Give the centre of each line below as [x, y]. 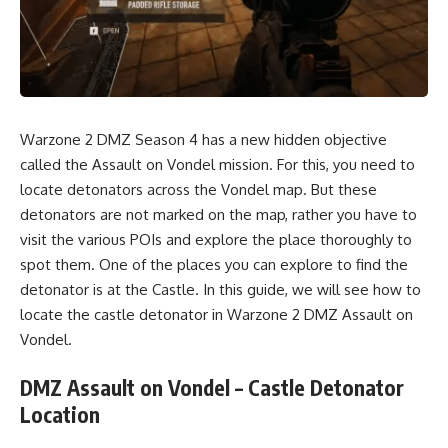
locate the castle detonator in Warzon [149, 314]
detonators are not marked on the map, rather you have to [218, 214]
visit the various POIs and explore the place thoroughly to [216, 239]
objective [353, 139]
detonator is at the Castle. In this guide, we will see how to [220, 289]
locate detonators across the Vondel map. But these [198, 189]
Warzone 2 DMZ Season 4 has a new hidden [170, 139]
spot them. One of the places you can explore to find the [214, 264]
